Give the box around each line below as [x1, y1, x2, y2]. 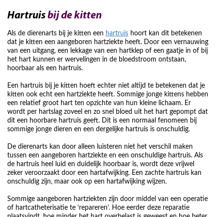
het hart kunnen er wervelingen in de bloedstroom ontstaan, [7, 56, 186, 63]
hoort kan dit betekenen [128, 30, 202, 37]
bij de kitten [47, 10, 102, 21]
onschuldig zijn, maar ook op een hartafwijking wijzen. [7, 178, 167, 185]
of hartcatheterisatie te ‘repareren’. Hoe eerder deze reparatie [7, 204, 189, 211]
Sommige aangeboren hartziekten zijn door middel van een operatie [7, 196, 208, 202]
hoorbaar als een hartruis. [7, 65, 83, 72]
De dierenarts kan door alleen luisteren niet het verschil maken [7, 143, 193, 150]
